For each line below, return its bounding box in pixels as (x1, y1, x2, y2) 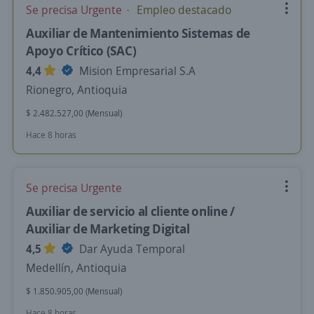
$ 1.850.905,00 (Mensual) (26, 285, 122, 297)
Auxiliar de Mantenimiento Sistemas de (26, 25, 250, 41)
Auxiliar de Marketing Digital (26, 220, 190, 237)
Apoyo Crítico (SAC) (26, 42, 137, 59)
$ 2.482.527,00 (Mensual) (26, 107, 122, 119)
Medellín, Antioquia (26, 260, 127, 275)
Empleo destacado (134, 2, 231, 18)
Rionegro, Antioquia (26, 82, 128, 97)
